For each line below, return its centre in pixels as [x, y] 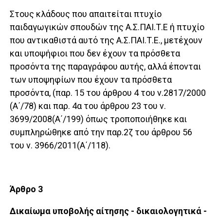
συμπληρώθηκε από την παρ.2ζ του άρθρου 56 [101, 132]
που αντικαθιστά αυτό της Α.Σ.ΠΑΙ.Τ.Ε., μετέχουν [106, 40]
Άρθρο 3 [26, 189]
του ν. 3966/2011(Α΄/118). [60, 145]
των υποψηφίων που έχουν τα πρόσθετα [91, 80]
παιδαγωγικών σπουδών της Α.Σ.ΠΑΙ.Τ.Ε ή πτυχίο [107, 27]
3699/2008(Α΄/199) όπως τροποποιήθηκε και [98, 119]
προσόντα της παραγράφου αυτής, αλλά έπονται [105, 67]
